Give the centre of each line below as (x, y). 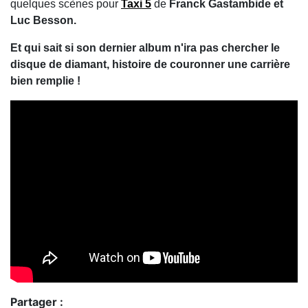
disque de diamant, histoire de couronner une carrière (150, 65)
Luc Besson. (45, 21)
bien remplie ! (45, 81)
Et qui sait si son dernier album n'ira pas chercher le (145, 48)
